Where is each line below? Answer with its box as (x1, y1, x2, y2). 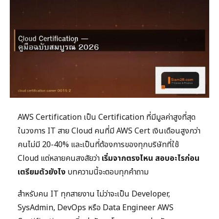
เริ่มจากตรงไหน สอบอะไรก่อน (102, 153, 199, 165)
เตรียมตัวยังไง (18, 166, 66, 178)
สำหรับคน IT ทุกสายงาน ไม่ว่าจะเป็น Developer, (18, 188, 170, 200)
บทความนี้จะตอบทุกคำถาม (66, 166, 149, 178)
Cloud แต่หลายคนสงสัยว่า (18, 153, 102, 165)
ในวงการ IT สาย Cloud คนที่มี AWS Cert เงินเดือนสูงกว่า (18, 125, 200, 137)
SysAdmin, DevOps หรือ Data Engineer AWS (18, 202, 174, 214)
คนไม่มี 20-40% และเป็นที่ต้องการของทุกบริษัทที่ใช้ (18, 139, 179, 151)
